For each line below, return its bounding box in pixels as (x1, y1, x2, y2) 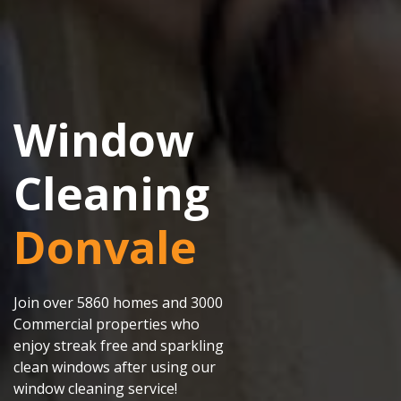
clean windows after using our (13, 357, 216, 378)
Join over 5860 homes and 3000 (13, 293, 223, 313)
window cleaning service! (13, 379, 177, 399)
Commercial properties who (13, 314, 200, 335)
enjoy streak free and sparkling (13, 336, 224, 356)
